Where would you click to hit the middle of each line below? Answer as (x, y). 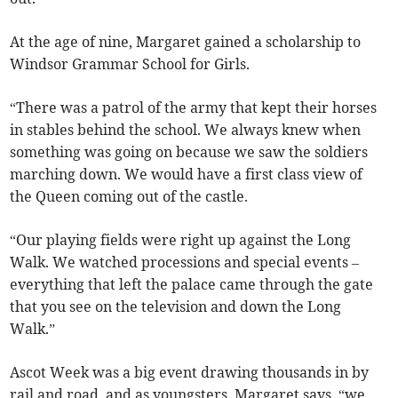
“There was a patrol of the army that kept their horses (194, 107)
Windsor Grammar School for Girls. (130, 64)
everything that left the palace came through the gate (192, 284)
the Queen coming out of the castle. (129, 196)
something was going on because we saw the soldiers (189, 151)
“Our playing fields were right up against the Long (181, 239)
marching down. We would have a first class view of (187, 174)
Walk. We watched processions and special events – (185, 262)
